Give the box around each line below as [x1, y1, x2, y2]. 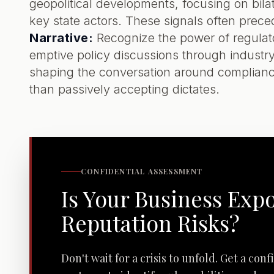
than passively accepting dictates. [29, 82, 220, 97]
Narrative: [29, 31, 93, 45]
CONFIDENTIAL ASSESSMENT [81, 166, 203, 176]
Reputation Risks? [61, 208, 240, 237]
